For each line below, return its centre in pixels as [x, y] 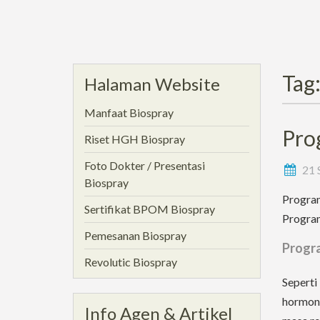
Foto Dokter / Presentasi [145, 165]
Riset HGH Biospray [135, 139]
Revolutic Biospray [131, 262]
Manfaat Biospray [129, 112]
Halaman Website [152, 84]
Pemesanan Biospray [135, 235]
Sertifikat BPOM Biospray [150, 209]
